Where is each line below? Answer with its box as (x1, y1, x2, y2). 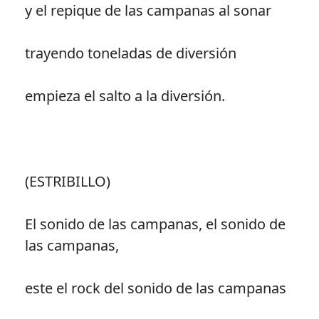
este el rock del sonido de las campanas (24, 278, 286, 298)
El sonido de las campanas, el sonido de (24, 214, 286, 234)
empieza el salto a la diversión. (24, 85, 225, 105)
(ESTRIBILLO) (24, 171, 110, 191)
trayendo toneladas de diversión (24, 43, 236, 63)
